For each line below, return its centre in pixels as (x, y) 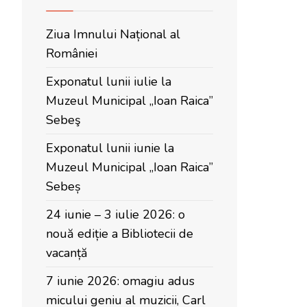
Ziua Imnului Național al (113, 34)
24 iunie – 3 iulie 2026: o (115, 214)
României (72, 53)
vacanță (67, 253)
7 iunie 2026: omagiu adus (120, 281)
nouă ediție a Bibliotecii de (120, 234)
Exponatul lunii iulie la (109, 82)
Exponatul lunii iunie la (110, 148)
